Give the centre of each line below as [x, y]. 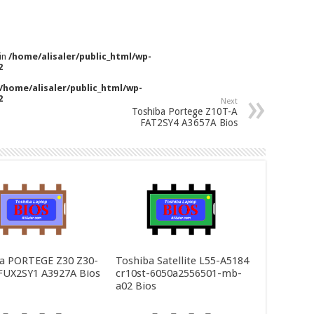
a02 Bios [136, 286]
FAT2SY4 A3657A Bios [189, 123]
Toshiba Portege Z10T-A [185, 112]
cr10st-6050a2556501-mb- [178, 273]
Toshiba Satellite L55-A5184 [182, 260]
